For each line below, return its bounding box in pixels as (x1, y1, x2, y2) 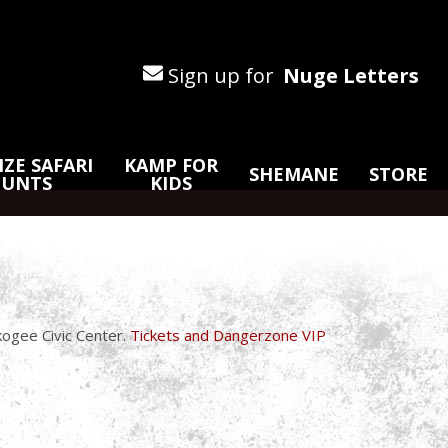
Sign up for (163, 61, 279, 89)
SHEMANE (249, 162, 340, 186)
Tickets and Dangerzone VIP (130, 325, 326, 345)
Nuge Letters (283, 61, 419, 89)
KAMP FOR (124, 153, 219, 177)
